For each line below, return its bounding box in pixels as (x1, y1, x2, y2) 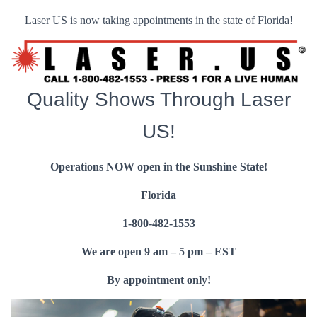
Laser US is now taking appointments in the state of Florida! (24, 14, 293, 26)
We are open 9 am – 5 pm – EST (81, 245, 236, 258)
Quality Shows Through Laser (26, 88, 291, 110)
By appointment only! (106, 273, 211, 286)
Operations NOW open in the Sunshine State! (50, 160, 267, 173)
